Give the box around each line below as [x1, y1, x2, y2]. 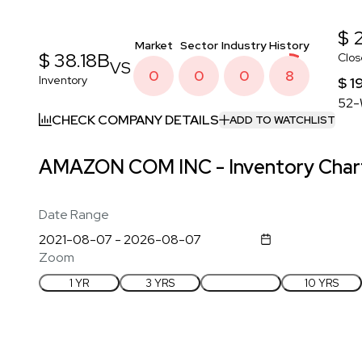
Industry [221, 37, 267, 53]
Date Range [39, 205, 109, 223]
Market [134, 37, 173, 53]
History [269, 37, 309, 53]
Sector [179, 37, 218, 53]
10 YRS [305, 275, 339, 290]
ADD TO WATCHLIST [229, 112, 335, 128]
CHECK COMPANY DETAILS [52, 111, 219, 128]
